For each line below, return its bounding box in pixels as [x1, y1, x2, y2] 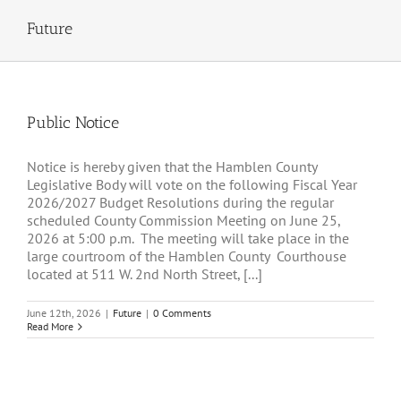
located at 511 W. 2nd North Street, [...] [27, 265, 262, 284]
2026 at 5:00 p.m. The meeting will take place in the [27, 229, 349, 248]
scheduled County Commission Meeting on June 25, [27, 211, 340, 230]
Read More [27, 320, 73, 334]
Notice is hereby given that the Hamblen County [27, 158, 317, 176]
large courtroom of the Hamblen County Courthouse [27, 247, 346, 266]
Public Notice [27, 113, 119, 133]
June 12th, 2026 [27, 306, 101, 320]
